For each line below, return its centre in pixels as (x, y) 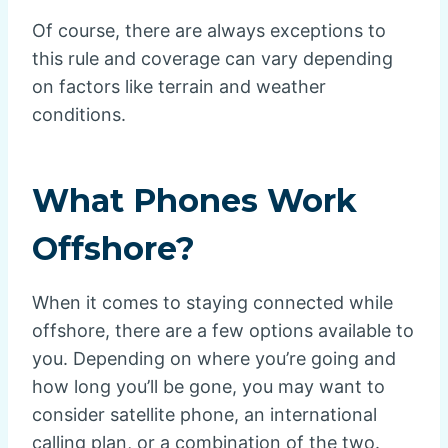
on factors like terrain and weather (179, 86)
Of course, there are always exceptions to (209, 30)
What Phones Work (194, 200)
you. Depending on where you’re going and (214, 358)
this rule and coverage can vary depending (212, 58)
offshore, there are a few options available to (223, 330)
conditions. (79, 114)
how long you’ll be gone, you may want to (208, 386)
